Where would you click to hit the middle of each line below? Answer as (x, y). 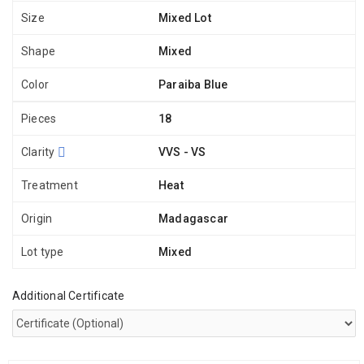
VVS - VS (182, 152)
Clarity (39, 152)
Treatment (50, 185)
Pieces (39, 118)
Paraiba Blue (193, 84)
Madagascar (193, 218)
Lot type (43, 251)
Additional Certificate (69, 295)
